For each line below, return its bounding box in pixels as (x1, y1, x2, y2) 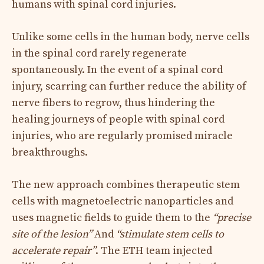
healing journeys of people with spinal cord (12, 112, 225, 126)
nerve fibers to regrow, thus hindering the (12, 95, 215, 110)
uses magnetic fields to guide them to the (12, 210, 213, 225)
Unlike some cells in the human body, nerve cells (12, 29, 249, 44)
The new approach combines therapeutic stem (12, 177, 240, 192)
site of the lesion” (12, 227, 92, 241)
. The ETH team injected (95, 243, 212, 258)
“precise (213, 210, 251, 225)
